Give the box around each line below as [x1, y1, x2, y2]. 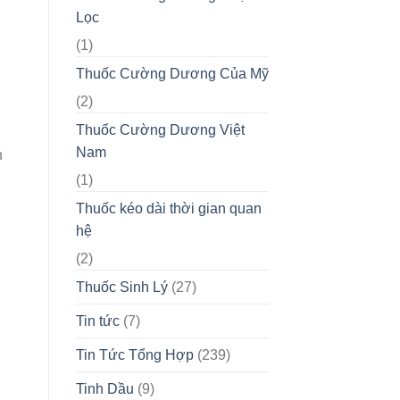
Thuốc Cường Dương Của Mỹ [75, 65, 269, 81]
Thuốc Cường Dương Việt [75, 121, 245, 137]
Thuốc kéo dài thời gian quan [75, 200, 262, 216]
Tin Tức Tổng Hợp [75, 346, 194, 362]
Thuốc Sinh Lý [75, 279, 168, 295]
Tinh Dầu [75, 380, 134, 396]
